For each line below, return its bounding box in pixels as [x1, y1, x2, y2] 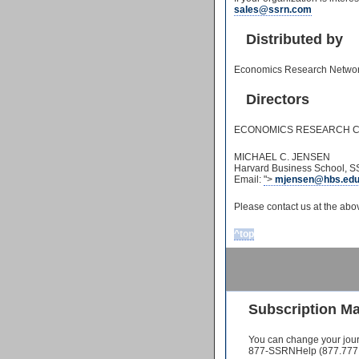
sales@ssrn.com [234, 4, 312, 15]
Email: [234, 174, 264, 185]
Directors [246, 91, 309, 107]
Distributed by [246, 31, 343, 47]
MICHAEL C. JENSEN [234, 151, 330, 163]
